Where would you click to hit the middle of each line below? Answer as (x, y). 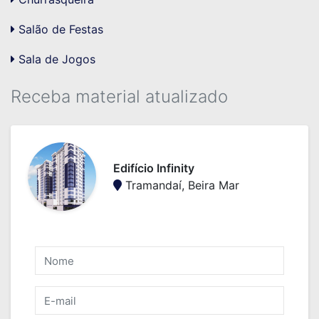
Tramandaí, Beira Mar (181, 185)
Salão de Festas (59, 29)
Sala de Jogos (55, 59)
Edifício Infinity (154, 168)
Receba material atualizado (119, 96)
